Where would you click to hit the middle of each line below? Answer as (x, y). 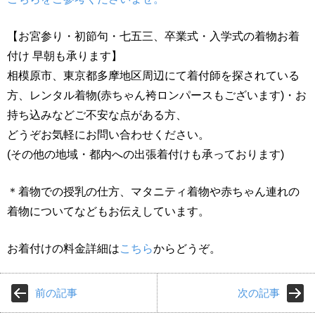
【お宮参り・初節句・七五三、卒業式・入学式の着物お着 (153, 36)
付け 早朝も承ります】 (65, 56)
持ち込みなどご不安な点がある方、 (97, 115)
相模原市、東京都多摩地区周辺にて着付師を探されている (153, 75)
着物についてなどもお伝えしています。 (108, 211)
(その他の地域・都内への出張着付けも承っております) (146, 154)
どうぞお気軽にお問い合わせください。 (108, 134)
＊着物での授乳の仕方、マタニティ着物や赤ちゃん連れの (153, 191)
